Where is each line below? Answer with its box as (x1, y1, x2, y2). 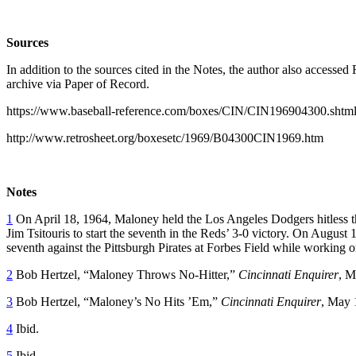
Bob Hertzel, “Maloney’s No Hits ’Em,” (13, 294, 221, 308)
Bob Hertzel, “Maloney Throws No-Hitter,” (13, 267, 238, 281)
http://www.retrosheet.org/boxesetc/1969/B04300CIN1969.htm (6, 130, 323, 145)
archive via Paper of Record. (6, 76, 149, 91)
